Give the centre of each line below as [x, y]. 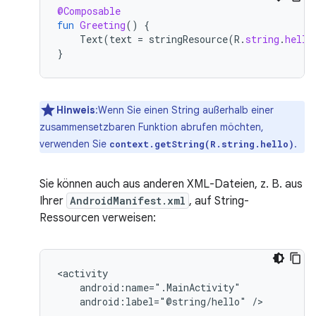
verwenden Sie [74, 144]
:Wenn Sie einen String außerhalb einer [184, 110]
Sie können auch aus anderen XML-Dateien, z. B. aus [171, 184]
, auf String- [219, 201]
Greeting [103, 25]
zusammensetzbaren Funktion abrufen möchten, [152, 127]
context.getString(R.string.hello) [202, 144]
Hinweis [76, 110]
